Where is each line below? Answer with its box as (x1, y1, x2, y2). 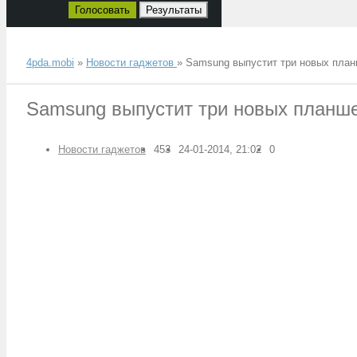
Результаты (145, 4, 202, 16)
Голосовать (74, 4, 130, 16)
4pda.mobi (26, 57, 74, 69)
